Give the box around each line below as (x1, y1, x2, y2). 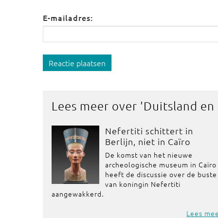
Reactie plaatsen (49, 57, 106, 68)
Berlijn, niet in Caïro (105, 136, 191, 147)
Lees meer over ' (52, 98, 144, 113)
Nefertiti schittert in (105, 125, 194, 136)
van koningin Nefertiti (105, 179, 181, 189)
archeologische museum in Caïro (105, 160, 217, 169)
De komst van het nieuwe (105, 150, 193, 160)
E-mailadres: (43, 12, 93, 23)
